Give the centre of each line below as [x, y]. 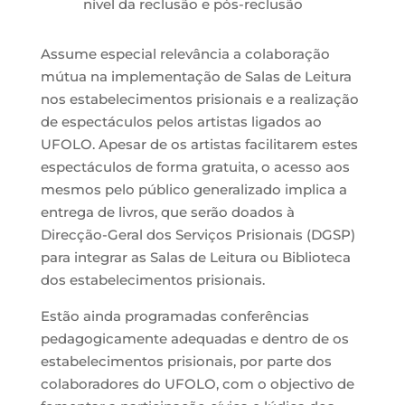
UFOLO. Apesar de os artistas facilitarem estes [199, 145]
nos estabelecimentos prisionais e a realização [199, 99]
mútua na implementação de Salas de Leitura [196, 77]
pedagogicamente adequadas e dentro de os [194, 339]
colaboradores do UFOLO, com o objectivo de [197, 384]
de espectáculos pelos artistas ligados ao [181, 122]
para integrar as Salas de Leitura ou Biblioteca [195, 258]
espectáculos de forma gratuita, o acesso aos [195, 167]
